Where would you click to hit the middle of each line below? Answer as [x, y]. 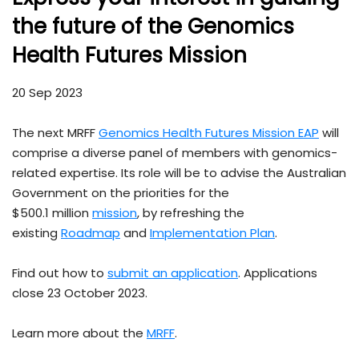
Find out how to [60, 273]
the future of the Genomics [153, 27]
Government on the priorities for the [121, 193]
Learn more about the [79, 333]
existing [36, 233]
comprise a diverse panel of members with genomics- [175, 153]
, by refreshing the [191, 213]
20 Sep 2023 [47, 93]
